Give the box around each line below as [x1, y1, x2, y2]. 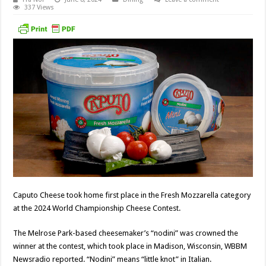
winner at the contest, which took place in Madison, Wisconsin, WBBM [13, 241, 248, 251]
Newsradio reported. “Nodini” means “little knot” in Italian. [13, 254, 212, 264]
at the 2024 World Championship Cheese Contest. [13, 203, 181, 213]
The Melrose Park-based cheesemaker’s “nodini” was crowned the [13, 228, 239, 237]
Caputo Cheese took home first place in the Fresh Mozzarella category [13, 190, 251, 199]
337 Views [24, 4, 55, 12]
